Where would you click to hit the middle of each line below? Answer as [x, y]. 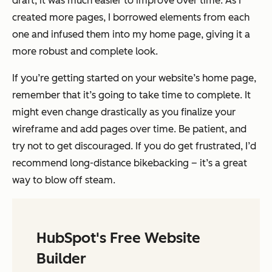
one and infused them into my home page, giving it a [131, 35]
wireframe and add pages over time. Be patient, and [129, 129]
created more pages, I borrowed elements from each [131, 18]
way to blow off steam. [64, 180]
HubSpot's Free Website [118, 238]
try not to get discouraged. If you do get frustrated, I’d [134, 146]
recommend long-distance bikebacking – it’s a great [130, 163]
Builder [61, 259]
